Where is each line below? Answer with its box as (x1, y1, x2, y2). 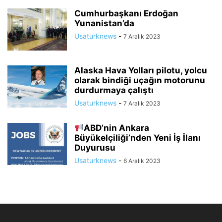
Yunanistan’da (74, 18, 134, 29)
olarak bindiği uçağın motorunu (74, 75, 205, 86)
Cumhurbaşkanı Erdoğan (74, 8, 178, 19)
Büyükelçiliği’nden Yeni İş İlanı (74, 133, 201, 143)
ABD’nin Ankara (84, 123, 150, 133)
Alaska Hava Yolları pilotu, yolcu (74, 65, 207, 76)
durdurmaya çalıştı (74, 85, 154, 96)
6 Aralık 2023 (123, 157, 161, 165)
